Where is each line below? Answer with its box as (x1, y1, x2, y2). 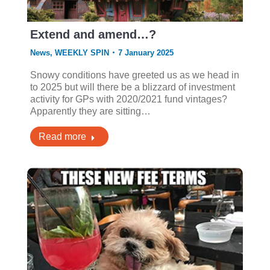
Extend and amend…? (30, 27, 156, 41)
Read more (38, 131, 86, 142)
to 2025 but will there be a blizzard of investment (30, 81, 235, 92)
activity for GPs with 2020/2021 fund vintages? (30, 93, 227, 104)
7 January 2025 (118, 48, 174, 57)
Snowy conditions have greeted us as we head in (30, 69, 239, 80)
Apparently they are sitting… (30, 105, 151, 116)
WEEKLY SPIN (54, 48, 109, 57)
